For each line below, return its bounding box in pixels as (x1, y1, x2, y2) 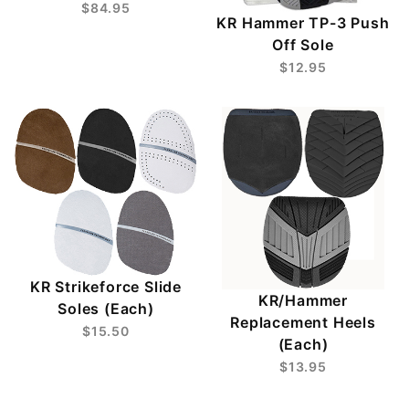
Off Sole (272, 36, 334, 55)
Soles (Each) (58, 299, 154, 318)
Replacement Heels (230, 313, 376, 332)
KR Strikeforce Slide (29, 277, 182, 296)
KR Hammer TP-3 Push (216, 14, 390, 33)
